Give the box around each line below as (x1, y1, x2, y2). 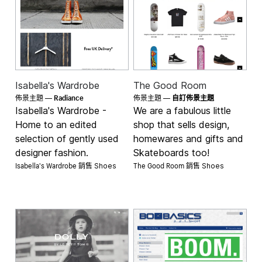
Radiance (54, 91, 84, 102)
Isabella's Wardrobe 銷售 (15, 158, 95, 170)
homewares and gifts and (133, 132, 243, 144)
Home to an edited (15, 118, 98, 130)
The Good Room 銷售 (133, 158, 202, 170)
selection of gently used (15, 132, 119, 144)
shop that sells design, (133, 118, 229, 130)
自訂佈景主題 (172, 93, 214, 102)
